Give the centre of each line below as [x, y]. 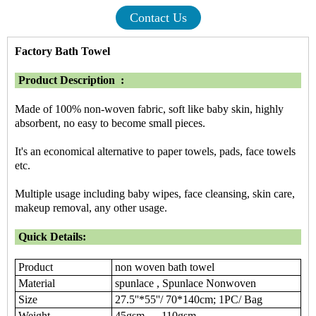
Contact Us [158, 18]
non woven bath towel [163, 267]
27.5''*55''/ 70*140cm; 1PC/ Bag [187, 300]
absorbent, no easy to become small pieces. [111, 123]
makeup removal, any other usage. [91, 208]
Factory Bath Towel [62, 51]
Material [35, 284]
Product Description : [70, 80]
